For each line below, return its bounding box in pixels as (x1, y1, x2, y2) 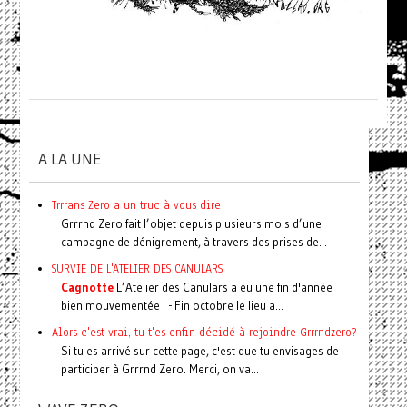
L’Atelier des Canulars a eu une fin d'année (113, 279, 333, 294)
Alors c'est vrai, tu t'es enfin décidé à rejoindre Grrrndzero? (51, 323, 356, 340)
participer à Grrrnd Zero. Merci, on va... (60, 361, 259, 376)
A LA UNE (37, 148, 102, 169)
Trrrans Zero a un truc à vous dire (51, 196, 221, 213)
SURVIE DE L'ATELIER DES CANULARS (51, 260, 223, 276)
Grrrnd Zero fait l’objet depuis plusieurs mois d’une (60, 215, 322, 231)
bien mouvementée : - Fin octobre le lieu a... (60, 297, 283, 313)
